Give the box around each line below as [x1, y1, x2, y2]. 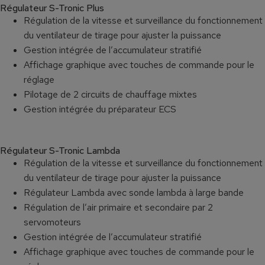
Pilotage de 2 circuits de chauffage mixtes [24, 88, 197, 101]
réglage [24, 73, 54, 86]
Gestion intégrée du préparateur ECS [24, 102, 176, 115]
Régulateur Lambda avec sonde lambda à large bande [24, 186, 244, 199]
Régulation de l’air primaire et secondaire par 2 [24, 201, 213, 214]
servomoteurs [24, 215, 81, 228]
